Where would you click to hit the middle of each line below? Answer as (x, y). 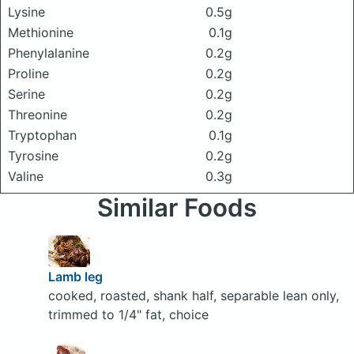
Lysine (26, 12)
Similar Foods (177, 208)
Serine (26, 94)
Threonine (38, 115)
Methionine (41, 32)
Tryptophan (42, 135)
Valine (26, 176)
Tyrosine (33, 156)
